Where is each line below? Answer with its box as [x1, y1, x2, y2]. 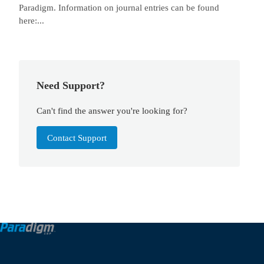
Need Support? [37, 80, 105, 92]
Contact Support [47, 132, 107, 143]
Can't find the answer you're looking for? [37, 105, 188, 115]
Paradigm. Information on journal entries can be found [19, 2, 219, 13]
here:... [19, 15, 44, 26]
